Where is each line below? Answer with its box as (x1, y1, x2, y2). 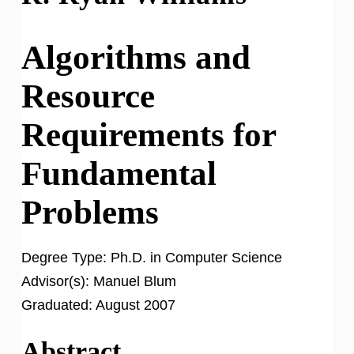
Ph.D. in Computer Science (107, 249, 282, 265)
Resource (21, 77, 155, 115)
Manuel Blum (89, 273, 176, 289)
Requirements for (21, 115, 276, 153)
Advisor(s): (21, 273, 89, 289)
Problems (21, 193, 159, 231)
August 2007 (92, 296, 175, 313)
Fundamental (21, 154, 217, 192)
